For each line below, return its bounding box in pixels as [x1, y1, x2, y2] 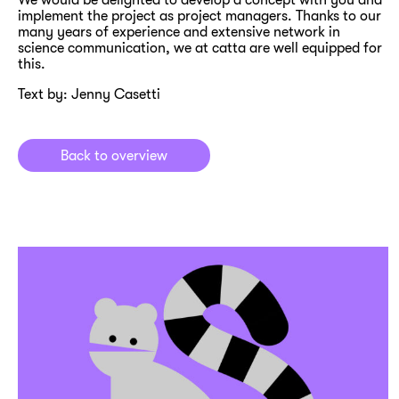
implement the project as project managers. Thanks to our [18, 7, 381, 24]
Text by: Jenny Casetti [18, 85, 160, 102]
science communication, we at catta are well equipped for [18, 39, 382, 56]
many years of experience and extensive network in [18, 23, 340, 40]
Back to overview [61, 147, 167, 164]
